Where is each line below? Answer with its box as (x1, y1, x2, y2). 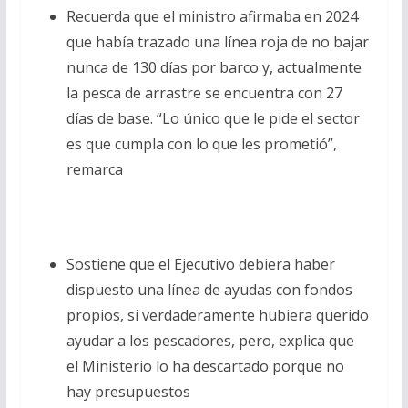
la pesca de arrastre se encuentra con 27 (66, 82, 342, 103)
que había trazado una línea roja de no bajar (66, 31, 369, 52)
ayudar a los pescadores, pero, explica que (66, 330, 354, 351)
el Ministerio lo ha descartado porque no (66, 355, 344, 376)
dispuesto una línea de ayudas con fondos (66, 279, 352, 300)
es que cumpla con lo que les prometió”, (66, 133, 337, 154)
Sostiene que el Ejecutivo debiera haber (66, 253, 335, 274)
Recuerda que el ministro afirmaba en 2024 (66, 5, 358, 26)
